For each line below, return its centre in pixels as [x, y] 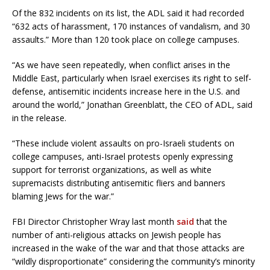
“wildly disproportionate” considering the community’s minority [133, 262]
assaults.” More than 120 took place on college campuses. [126, 40]
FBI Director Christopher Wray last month [94, 222]
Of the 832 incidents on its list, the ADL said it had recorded [128, 13]
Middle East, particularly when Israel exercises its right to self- [132, 78]
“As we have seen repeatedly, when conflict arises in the [121, 65]
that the [211, 222]
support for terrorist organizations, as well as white [112, 170]
